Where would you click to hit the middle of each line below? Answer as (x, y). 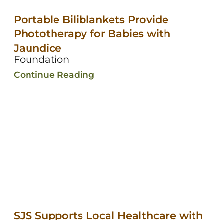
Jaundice (37, 48)
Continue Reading (54, 74)
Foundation (41, 59)
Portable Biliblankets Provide (91, 19)
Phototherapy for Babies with (92, 33)
